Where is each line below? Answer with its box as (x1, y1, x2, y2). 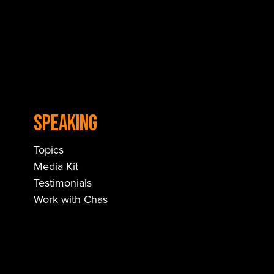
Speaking (34, 111, 97, 137)
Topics (34, 142, 64, 157)
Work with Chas (34, 191, 108, 207)
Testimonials (34, 175, 92, 190)
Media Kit (34, 158, 78, 174)
